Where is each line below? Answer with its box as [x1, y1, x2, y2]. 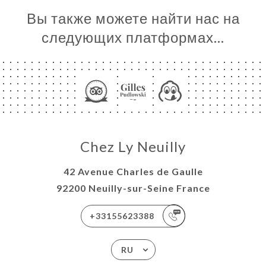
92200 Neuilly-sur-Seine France [56, 182, 210, 194]
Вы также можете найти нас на [26, 9, 240, 27]
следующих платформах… [42, 28, 224, 46]
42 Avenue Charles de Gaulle [63, 165, 203, 177]
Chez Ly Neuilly [80, 137, 186, 155]
